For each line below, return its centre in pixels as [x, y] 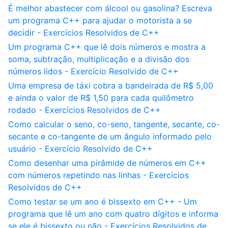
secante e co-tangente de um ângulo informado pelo [110, 136]
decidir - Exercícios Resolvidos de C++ [84, 33]
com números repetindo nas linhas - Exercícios [98, 175]
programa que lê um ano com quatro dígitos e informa [113, 214]
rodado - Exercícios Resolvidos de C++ [84, 110]
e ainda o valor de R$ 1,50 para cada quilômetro [101, 98]
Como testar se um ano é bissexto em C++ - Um [103, 202]
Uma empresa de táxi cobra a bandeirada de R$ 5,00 [111, 85]
